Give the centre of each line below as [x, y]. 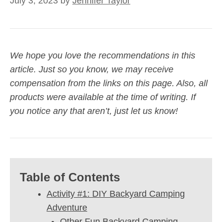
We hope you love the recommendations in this [103, 55]
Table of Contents [70, 177]
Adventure [67, 208]
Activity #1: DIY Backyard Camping [116, 194]
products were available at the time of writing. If [103, 97]
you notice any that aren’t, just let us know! [94, 111]
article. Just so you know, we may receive [92, 69]
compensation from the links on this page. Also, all [109, 83]
